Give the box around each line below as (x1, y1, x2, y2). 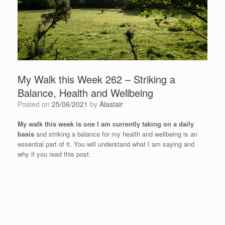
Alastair (99, 98, 123, 109)
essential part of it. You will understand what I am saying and (18, 139, 194, 149)
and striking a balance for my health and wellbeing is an (34, 129, 197, 139)
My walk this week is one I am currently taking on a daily (18, 119, 194, 129)
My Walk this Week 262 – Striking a (18, 71, 175, 86)
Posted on (22, 98, 52, 109)
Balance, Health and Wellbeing (18, 85, 153, 100)
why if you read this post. (18, 149, 91, 159)
